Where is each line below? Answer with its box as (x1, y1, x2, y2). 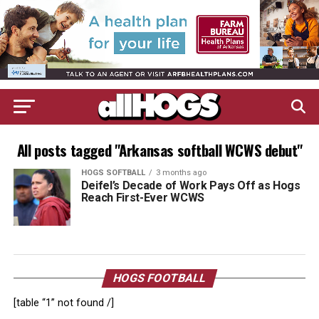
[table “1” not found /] (13, 297, 114, 309)
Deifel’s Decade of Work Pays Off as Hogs (80, 179, 300, 192)
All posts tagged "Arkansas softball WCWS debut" (16, 139, 303, 161)
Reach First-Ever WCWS (80, 191, 204, 204)
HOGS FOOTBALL (111, 271, 208, 285)
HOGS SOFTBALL (80, 168, 145, 177)
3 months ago (155, 168, 206, 177)
